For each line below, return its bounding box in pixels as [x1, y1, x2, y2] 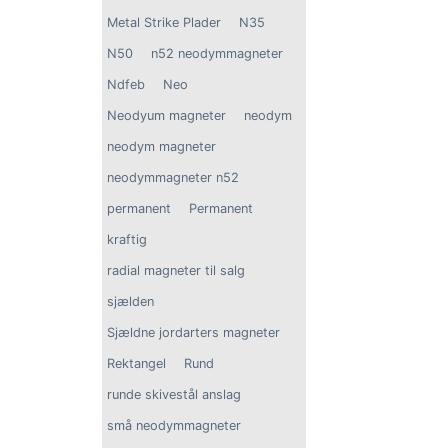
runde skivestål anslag [107, 386, 241, 402]
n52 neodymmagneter [151, 45, 283, 61]
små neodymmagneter [107, 417, 241, 433]
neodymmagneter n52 [107, 169, 239, 185]
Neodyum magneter [107, 107, 226, 123]
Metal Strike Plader [107, 14, 221, 30]
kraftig [107, 231, 147, 247]
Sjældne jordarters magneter [107, 324, 280, 340]
